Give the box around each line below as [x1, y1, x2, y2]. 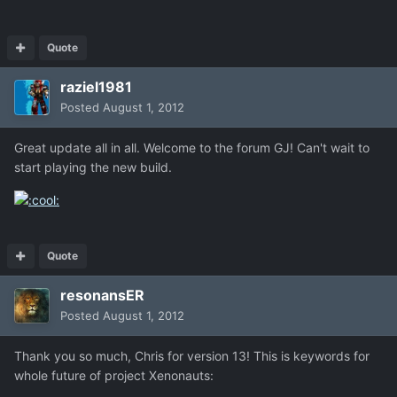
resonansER [60, 286, 144, 305]
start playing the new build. [14, 160, 172, 175]
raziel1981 [60, 78, 132, 97]
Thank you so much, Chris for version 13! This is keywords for [14, 348, 370, 364]
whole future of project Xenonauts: [14, 368, 214, 384]
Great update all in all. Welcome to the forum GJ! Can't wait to [14, 140, 370, 156]
